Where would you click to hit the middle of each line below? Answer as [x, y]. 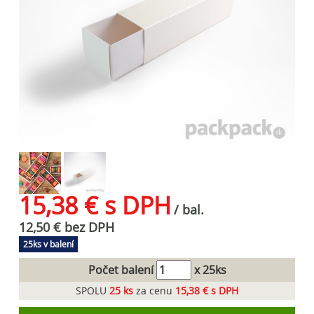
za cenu [154, 290]
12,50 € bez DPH [67, 227]
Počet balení [122, 269]
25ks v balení [48, 244]
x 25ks [209, 269]
